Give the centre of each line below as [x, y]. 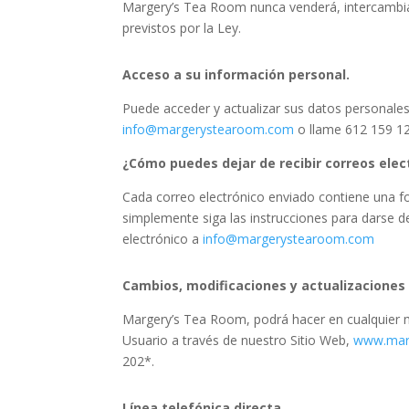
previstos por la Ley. [182, 28]
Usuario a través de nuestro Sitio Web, [238, 341]
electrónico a [163, 239]
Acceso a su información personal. [236, 75]
